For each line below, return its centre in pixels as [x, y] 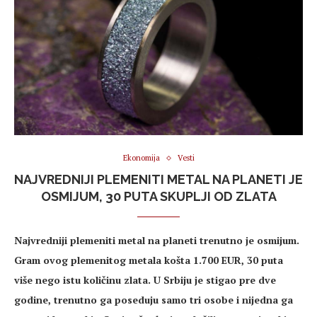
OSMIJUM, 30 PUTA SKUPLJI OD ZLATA [158, 197]
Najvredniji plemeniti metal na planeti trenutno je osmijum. [157, 241]
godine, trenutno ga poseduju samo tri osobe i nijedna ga [154, 300]
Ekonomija [141, 158]
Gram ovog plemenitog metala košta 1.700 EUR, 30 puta [149, 260]
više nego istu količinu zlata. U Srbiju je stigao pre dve [145, 280]
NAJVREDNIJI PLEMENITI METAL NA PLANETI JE [158, 180]
